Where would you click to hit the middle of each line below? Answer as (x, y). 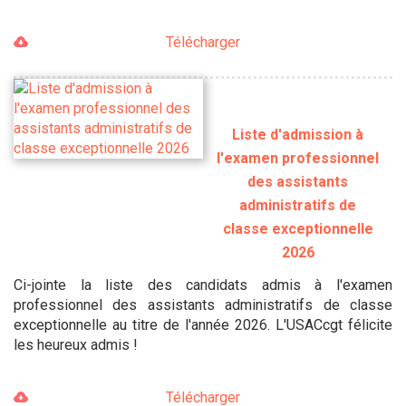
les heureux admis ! (76, 344)
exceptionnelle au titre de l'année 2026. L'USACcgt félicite (203, 324)
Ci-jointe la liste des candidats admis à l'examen (203, 285)
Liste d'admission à (298, 134)
